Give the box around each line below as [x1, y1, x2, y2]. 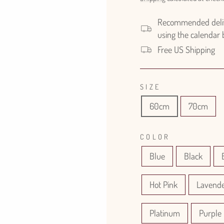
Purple [199, 207, 221, 218]
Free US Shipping [157, 44, 215, 55]
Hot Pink [149, 179, 177, 190]
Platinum [149, 207, 180, 218]
